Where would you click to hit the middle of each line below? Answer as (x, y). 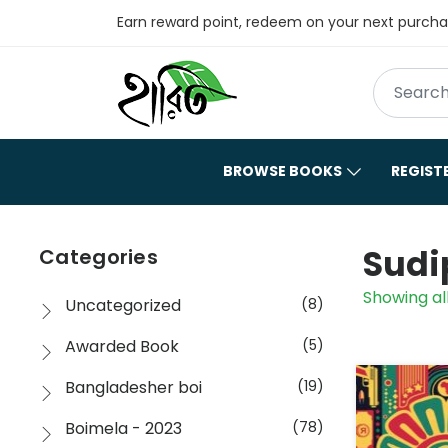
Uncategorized (123, 305)
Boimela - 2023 (123, 428)
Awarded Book (122, 346)
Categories (98, 256)
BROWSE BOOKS (282, 170)
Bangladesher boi (133, 387)
